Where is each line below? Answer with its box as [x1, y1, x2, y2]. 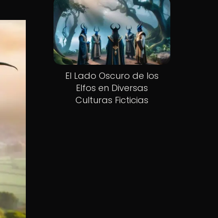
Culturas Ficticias [75, 94, 148, 107]
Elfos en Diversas [75, 82, 148, 94]
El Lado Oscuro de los [65, 70, 159, 82]
